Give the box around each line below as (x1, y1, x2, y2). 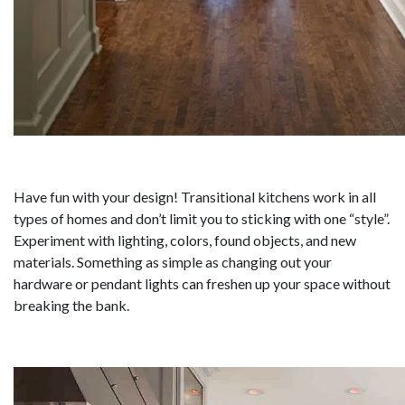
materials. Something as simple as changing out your (14, 253, 332, 271)
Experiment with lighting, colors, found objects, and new (14, 231, 356, 250)
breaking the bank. (14, 297, 129, 315)
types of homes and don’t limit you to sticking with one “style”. (14, 210, 390, 228)
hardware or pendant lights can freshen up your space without (14, 275, 391, 293)
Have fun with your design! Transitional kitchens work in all (14, 188, 376, 206)
